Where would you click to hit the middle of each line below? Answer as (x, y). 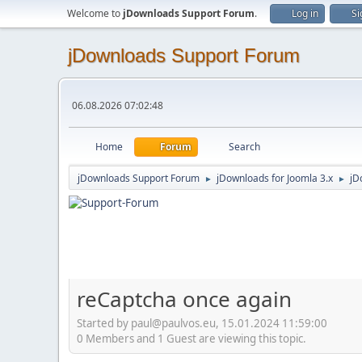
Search (244, 147)
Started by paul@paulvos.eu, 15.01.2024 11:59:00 (202, 323)
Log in (305, 13)
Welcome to (95, 13)
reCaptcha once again (184, 299)
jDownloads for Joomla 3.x (275, 178)
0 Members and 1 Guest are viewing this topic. (192, 338)
